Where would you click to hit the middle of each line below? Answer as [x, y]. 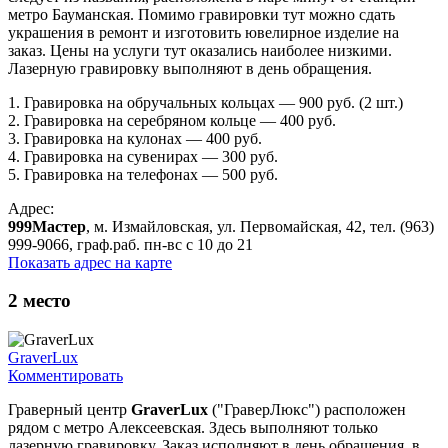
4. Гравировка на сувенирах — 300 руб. [143, 156]
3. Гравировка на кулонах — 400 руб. [135, 138]
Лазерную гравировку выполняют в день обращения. [190, 68]
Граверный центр [69, 410]
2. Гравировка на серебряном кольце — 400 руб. [172, 120]
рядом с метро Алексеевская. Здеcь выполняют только [193, 428]
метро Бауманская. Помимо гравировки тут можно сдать [201, 14]
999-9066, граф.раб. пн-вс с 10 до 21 [130, 244]
